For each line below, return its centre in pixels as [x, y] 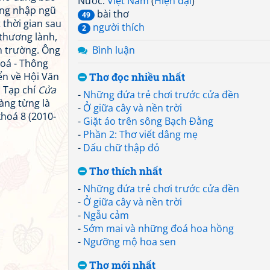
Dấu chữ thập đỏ [121, 148]
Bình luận [114, 50]
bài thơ [112, 14]
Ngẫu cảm [106, 215]
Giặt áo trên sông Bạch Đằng [148, 121]
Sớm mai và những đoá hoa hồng [159, 228]
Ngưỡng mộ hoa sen [130, 242]
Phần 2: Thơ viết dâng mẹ [140, 134]
